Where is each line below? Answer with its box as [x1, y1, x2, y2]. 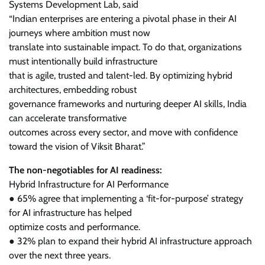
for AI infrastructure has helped [9, 207, 132, 218]
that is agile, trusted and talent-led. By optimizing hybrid [9, 70, 232, 81]
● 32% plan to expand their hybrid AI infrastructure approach [9, 235, 252, 247]
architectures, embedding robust [9, 84, 137, 95]
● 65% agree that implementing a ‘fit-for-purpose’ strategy [9, 193, 243, 204]
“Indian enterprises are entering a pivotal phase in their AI [9, 13, 237, 24]
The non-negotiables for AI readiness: [9, 164, 162, 176]
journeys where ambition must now [9, 27, 150, 38]
